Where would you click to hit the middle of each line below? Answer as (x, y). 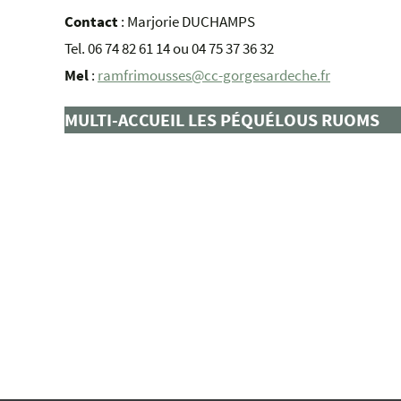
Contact (91, 21)
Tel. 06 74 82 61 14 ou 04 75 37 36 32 (169, 48)
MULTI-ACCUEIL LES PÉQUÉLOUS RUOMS (222, 119)
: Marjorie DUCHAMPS (187, 21)
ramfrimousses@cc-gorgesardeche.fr (214, 75)
